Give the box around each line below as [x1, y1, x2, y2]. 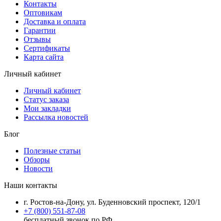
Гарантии [24, 26, 56, 35]
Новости [24, 164, 53, 173]
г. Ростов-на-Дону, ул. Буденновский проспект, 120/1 [24, 197, 201, 206]
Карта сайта [24, 52, 64, 61]
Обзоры [24, 155, 50, 164]
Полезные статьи [24, 146, 81, 155]
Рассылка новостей [24, 112, 88, 121]
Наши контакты [4, 181, 57, 189]
